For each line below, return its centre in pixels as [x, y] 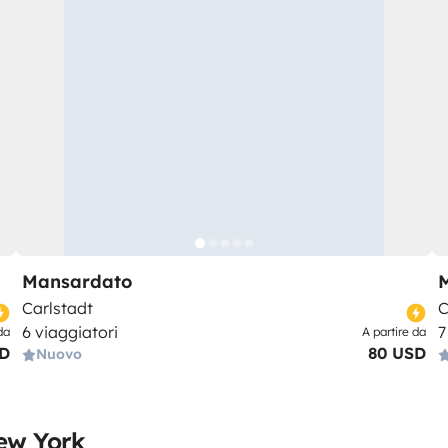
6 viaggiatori [70, 332]
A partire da [394, 331]
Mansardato [77, 281]
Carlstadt [57, 308]
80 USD [397, 353]
